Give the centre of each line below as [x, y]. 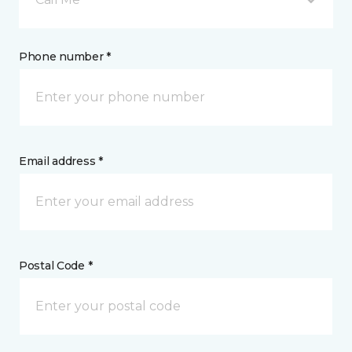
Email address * [61, 161]
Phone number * [65, 57]
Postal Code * [56, 266]
